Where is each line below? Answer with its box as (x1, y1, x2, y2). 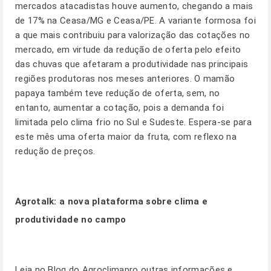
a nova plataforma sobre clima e (59, 196, 208, 207)
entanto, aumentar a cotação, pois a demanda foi (15, 102, 224, 113)
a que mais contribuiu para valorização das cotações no (15, 30, 250, 41)
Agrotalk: (15, 196, 60, 207)
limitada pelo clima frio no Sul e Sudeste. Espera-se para (15, 117, 252, 128)
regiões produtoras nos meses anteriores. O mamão (15, 73, 235, 84)
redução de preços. (15, 146, 96, 157)
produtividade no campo (15, 214, 126, 225)
